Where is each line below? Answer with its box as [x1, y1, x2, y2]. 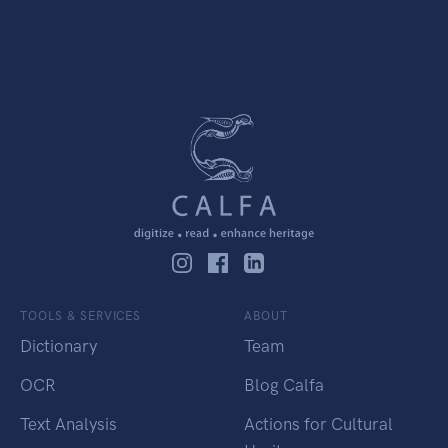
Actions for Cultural [244, 414, 393, 435]
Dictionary [20, 336, 97, 357]
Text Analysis [20, 414, 117, 435]
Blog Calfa [244, 375, 324, 396]
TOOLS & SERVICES [20, 309, 142, 324]
